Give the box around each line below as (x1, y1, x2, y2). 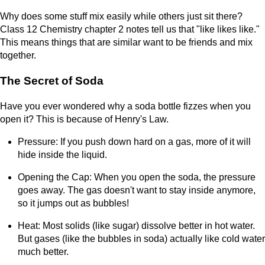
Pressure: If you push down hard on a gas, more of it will (18, 136, 251, 147)
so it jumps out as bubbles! (18, 198, 129, 208)
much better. (18, 246, 69, 257)
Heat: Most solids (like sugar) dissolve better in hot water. (18, 220, 255, 231)
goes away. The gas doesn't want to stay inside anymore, (18, 185, 256, 195)
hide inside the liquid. (18, 149, 107, 160)
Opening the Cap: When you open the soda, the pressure (18, 172, 256, 182)
